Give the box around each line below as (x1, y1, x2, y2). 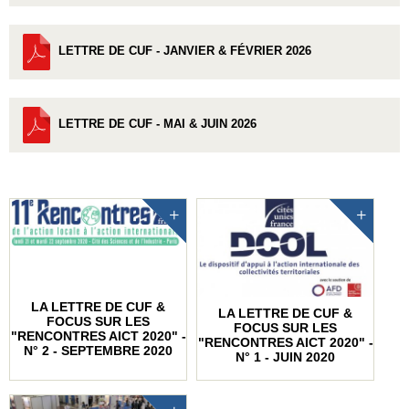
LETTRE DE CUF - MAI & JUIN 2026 (58, 117, 257, 131)
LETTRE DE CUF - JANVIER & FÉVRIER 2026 (58, 44, 311, 58)
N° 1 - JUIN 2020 (236, 349, 335, 364)
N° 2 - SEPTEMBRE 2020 (24, 342, 173, 358)
